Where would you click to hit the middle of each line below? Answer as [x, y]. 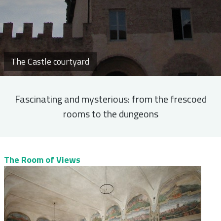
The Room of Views [42, 160]
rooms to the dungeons [110, 114]
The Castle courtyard [50, 62]
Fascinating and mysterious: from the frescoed [110, 99]
